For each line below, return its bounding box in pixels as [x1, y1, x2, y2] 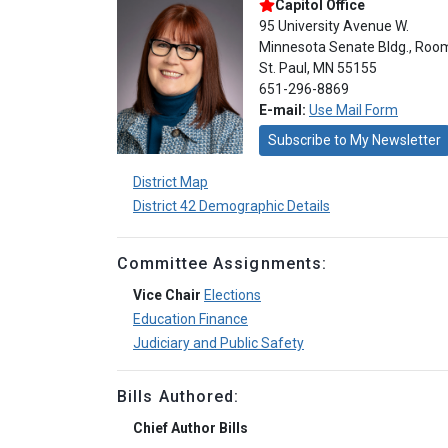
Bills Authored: [117, 387, 240, 406]
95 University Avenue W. [259, 18, 409, 34]
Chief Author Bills [133, 420, 248, 436]
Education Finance [133, 311, 248, 327]
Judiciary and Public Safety [133, 335, 304, 351]
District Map [133, 174, 208, 190]
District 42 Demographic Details [133, 198, 330, 214]
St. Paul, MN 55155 [259, 60, 377, 76]
